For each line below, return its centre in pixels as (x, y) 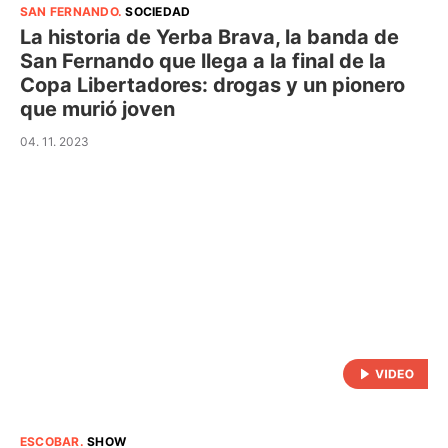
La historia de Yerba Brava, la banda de (209, 36)
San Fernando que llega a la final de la (203, 60)
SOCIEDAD (158, 11)
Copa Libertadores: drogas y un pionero (212, 84)
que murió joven (97, 108)
